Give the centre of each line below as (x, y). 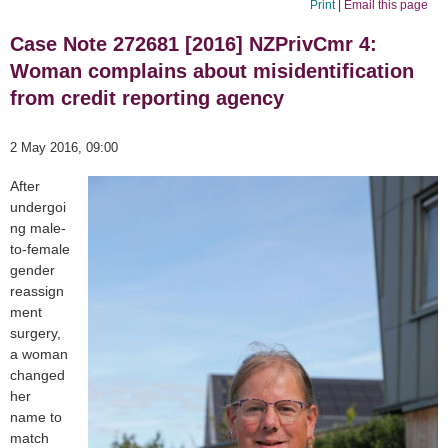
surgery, (35, 333)
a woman (39, 354)
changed (37, 375)
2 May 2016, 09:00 (64, 148)
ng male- (38, 228)
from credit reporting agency (147, 98)
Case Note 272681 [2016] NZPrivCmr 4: (193, 44)
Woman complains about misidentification (212, 71)
